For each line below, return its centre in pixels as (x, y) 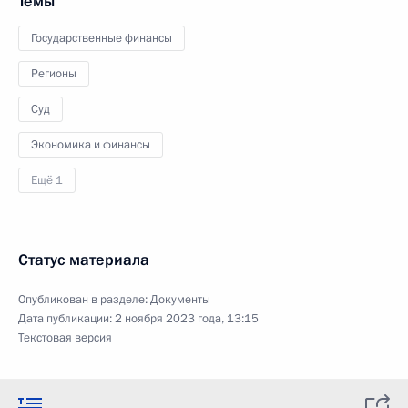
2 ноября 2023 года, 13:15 (187, 318)
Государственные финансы (102, 38)
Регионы (54, 73)
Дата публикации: (66, 318)
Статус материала (84, 260)
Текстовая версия (65, 337)
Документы (180, 299)
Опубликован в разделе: (84, 299)
